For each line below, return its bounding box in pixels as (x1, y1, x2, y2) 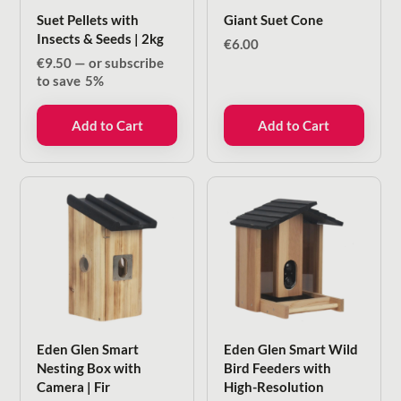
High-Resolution (224, 379, 325, 396)
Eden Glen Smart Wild (224, 341, 359, 358)
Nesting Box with (37, 360, 142, 377)
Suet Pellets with (37, 11, 140, 28)
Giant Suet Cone (224, 11, 324, 28)
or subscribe (86, 54, 165, 71)
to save (37, 72, 84, 89)
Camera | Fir (37, 379, 111, 396)
